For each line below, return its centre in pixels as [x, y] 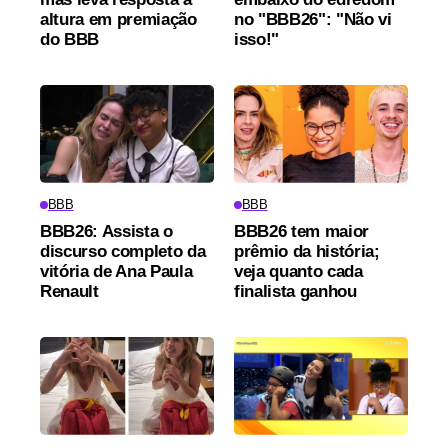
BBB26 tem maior [301, 231]
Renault [69, 291]
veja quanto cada [298, 271]
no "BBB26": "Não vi [313, 19]
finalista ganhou [295, 291]
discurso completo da [123, 251]
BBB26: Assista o [106, 231]
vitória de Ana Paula [116, 271]
